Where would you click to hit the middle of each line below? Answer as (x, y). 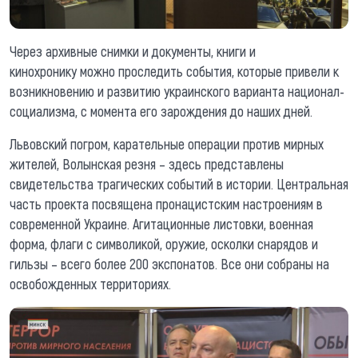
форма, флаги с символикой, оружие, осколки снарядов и (164, 243)
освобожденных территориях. (90, 283)
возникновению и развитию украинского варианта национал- (177, 91)
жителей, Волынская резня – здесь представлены (147, 163)
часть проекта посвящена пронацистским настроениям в (166, 203)
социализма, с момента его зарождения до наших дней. (161, 111)
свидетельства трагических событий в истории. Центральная (179, 183)
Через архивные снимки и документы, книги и (133, 51)
